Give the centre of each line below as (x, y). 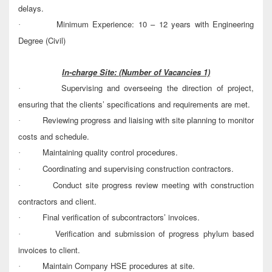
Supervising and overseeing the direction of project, (158, 88)
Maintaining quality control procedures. (110, 152)
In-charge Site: (89, 72)
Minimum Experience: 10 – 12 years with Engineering (155, 24)
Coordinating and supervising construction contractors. (138, 169)
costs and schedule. (54, 137)
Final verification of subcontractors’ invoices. (121, 217)
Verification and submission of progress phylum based (155, 234)
